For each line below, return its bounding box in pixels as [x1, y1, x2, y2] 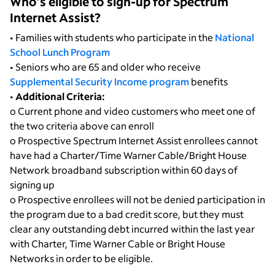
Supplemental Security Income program [10, 74, 189, 88]
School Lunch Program [10, 45, 110, 58]
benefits [189, 74, 228, 88]
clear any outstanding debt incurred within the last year [10, 222, 255, 235]
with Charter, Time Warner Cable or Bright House [10, 236, 225, 250]
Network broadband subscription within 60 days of [10, 163, 238, 176]
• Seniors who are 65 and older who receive [10, 60, 201, 73]
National [215, 30, 254, 44]
